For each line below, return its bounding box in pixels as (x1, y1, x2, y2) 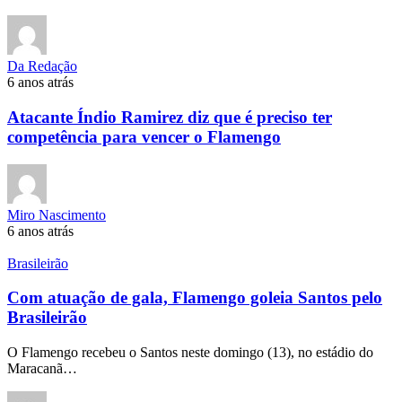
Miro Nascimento (7, 206, 106, 223)
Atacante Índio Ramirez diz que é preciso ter (7, 107, 332, 127)
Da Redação (7, 58, 77, 74)
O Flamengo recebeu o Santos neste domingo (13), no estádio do (7, 345, 373, 361)
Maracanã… (7, 361, 77, 377)
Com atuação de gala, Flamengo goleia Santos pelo (7, 288, 382, 308)
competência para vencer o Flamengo (7, 127, 281, 146)
